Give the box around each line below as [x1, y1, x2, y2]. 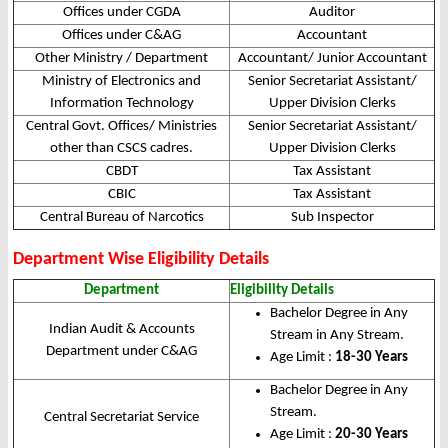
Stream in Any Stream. [270, 328, 404, 344]
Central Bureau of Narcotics [39, 210, 204, 226]
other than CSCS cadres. [50, 141, 193, 157]
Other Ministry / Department [35, 51, 208, 67]
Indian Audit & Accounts [48, 322, 195, 338]
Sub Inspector [290, 210, 374, 226]
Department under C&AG [46, 344, 197, 360]
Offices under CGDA [62, 5, 181, 21]
